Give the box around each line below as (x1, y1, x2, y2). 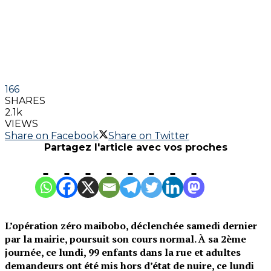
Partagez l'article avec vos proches (44, 141, 227, 153)
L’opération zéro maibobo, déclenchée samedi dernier (5, 218, 257, 232)
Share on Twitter (108, 129, 189, 142)
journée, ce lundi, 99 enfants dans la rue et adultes (5, 245, 241, 259)
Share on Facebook (5, 129, 99, 142)
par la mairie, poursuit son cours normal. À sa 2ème (5, 232, 246, 246)
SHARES (5, 94, 45, 106)
